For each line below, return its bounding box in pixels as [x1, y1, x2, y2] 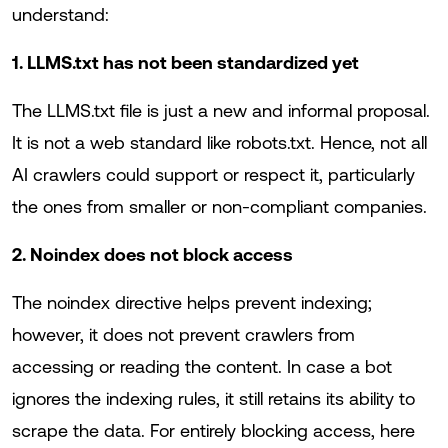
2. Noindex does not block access [12, 244, 293, 265]
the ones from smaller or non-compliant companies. [12, 196, 427, 217]
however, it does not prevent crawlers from [12, 324, 355, 345]
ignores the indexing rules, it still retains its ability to [12, 388, 415, 409]
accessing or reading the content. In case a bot [12, 356, 392, 377]
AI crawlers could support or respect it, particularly [12, 164, 415, 185]
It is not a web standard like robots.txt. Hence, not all [12, 132, 427, 153]
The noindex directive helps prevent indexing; [12, 292, 372, 313]
